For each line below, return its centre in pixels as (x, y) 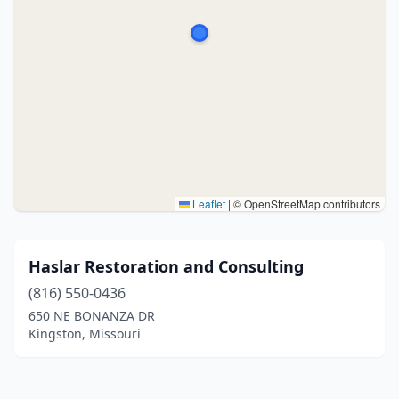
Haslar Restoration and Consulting (166, 266)
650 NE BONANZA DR (92, 316)
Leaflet (208, 204)
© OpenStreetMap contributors (305, 204)
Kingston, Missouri (85, 334)
